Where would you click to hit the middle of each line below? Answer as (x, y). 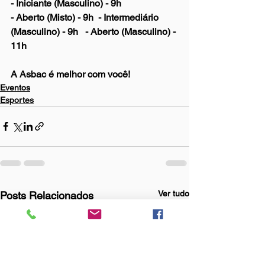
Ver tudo (174, 193)
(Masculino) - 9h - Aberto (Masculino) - (94, 31)
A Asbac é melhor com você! (72, 74)
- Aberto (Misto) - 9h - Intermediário (86, 17)
